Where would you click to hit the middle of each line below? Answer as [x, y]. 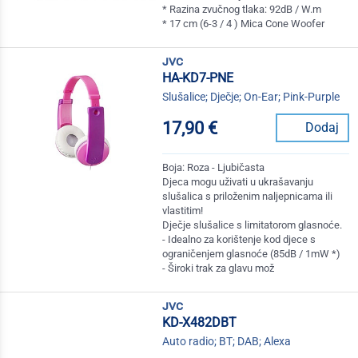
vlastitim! [183, 211]
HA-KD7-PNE [198, 78]
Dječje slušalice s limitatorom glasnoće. [253, 225]
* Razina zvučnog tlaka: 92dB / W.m [242, 10]
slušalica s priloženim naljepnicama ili [248, 197]
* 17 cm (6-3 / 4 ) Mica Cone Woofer [244, 24]
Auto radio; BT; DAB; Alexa [227, 342]
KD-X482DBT [200, 323]
